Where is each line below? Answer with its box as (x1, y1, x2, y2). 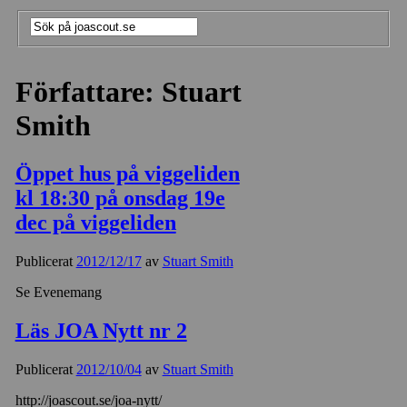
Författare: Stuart (15, 75, 242, 109)
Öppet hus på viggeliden (15, 162, 240, 186)
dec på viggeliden (15, 211, 176, 235)
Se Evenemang (15, 284, 102, 301)
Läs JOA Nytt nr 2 (15, 319, 187, 343)
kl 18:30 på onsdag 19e (15, 186, 225, 211)
